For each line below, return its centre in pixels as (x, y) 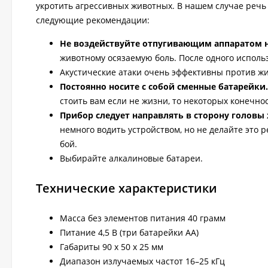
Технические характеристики (127, 188)
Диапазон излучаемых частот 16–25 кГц (142, 261)
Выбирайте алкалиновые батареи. (131, 158)
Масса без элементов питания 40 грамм (143, 218)
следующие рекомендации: (93, 20)
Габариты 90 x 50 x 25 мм (112, 246)
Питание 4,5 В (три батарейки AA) (129, 232)
